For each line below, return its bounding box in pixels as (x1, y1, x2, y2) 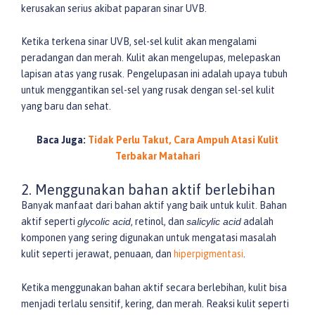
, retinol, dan (131, 216, 186, 228)
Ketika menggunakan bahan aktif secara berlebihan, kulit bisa (21, 281, 287, 293)
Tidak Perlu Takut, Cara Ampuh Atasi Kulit (88, 134, 278, 146)
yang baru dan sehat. (21, 101, 111, 112)
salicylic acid (186, 216, 241, 228)
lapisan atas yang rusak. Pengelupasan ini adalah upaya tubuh (21, 68, 288, 80)
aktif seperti (21, 216, 77, 228)
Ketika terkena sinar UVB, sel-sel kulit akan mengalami (21, 36, 257, 48)
